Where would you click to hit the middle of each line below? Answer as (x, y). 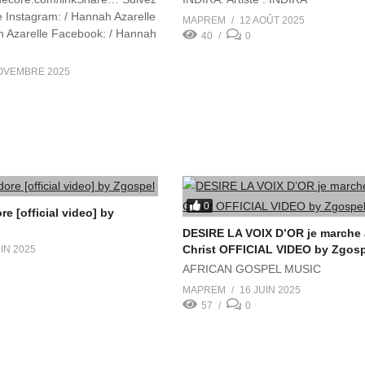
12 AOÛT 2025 (273, 21)
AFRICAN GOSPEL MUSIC (252, 269)
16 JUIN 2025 (270, 290)
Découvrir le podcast (236, 9)
